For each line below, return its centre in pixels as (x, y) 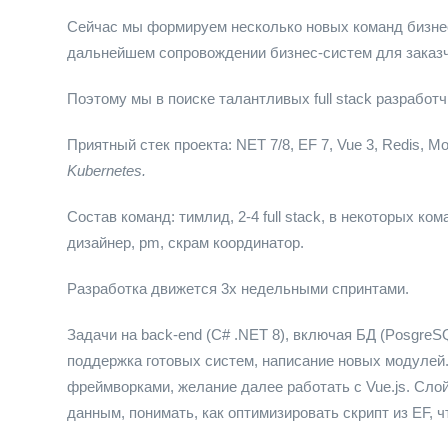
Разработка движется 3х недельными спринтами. (238, 288)
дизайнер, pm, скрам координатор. (185, 242)
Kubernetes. (106, 170)
